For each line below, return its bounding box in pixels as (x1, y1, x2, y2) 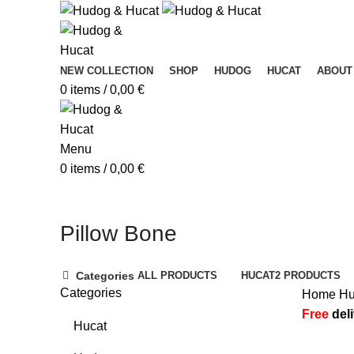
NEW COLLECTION (60, 65, 153, 77)
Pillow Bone (60, 221, 177, 247)
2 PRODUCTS (275, 269, 341, 282)
